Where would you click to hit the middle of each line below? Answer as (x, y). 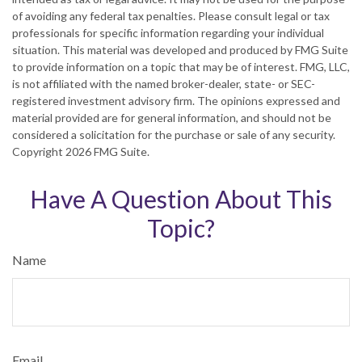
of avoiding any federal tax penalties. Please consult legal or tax (171, 16)
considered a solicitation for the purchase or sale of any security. (174, 135)
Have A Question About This (181, 199)
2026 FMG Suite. (107, 152)
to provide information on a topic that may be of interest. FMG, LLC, (181, 67)
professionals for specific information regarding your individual (168, 33)
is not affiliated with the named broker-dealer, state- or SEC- (164, 84)
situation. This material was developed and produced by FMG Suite (180, 50)
